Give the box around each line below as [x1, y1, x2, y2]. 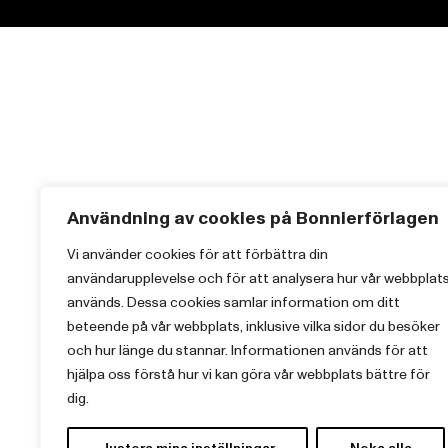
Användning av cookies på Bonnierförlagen [67, 206, 439, 231]
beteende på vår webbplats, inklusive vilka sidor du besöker [67, 317, 440, 336]
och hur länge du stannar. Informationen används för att [67, 341, 428, 360]
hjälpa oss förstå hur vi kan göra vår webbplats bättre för [67, 365, 430, 384]
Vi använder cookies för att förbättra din [67, 245, 328, 264]
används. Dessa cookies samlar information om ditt [67, 293, 400, 312]
